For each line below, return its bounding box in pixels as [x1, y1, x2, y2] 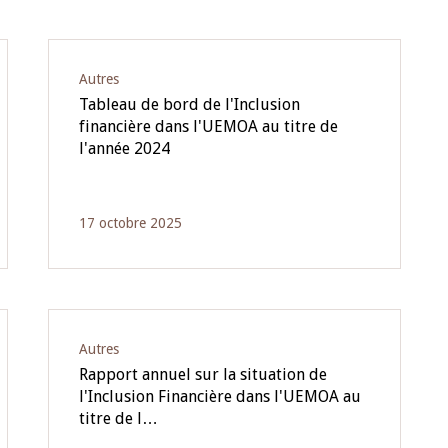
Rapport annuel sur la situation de [78, 365, 327, 384]
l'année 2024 [78, 139, 170, 158]
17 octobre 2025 [78, 215, 182, 231]
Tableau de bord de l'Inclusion [78, 95, 300, 114]
